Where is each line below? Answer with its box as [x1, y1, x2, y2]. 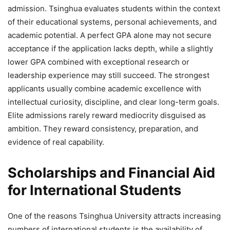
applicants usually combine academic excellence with [8, 83, 201, 93]
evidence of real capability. [8, 137, 104, 147]
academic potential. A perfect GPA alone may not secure [8, 30, 212, 40]
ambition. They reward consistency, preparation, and [8, 123, 198, 133]
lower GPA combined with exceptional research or [8, 56, 189, 67]
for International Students [8, 181, 181, 199]
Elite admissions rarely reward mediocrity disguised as [8, 110, 206, 120]
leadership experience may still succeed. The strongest [8, 70, 209, 80]
